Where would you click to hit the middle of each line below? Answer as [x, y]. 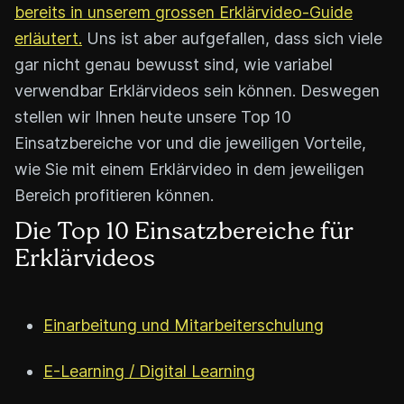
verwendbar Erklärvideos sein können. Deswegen [197, 90]
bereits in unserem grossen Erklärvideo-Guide [184, 12]
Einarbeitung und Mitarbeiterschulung [184, 325]
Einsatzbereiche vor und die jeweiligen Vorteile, [190, 142]
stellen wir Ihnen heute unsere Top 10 [153, 116]
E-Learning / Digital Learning [149, 371]
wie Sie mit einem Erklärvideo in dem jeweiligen [189, 169]
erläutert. [48, 38]
